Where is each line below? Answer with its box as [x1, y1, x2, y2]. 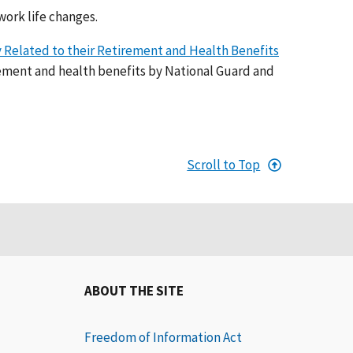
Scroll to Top [187, 156, 261, 174]
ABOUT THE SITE [84, 282, 184, 300]
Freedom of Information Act [84, 329, 243, 347]
